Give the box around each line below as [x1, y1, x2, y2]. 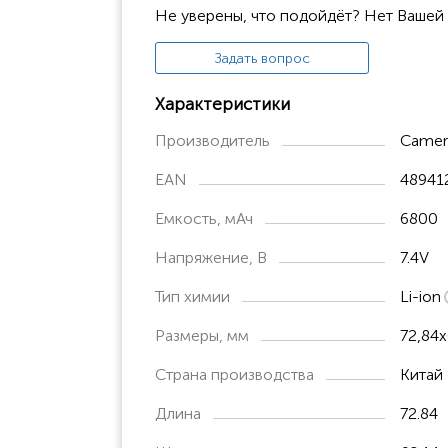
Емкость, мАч [155, 208, 253, 228]
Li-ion [400, 286, 441, 306]
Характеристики [155, 93, 290, 114]
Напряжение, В [155, 247, 267, 267]
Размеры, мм [155, 325, 249, 345]
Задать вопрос [214, 49, 310, 67]
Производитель [155, 130, 270, 150]
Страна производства [155, 364, 314, 384]
